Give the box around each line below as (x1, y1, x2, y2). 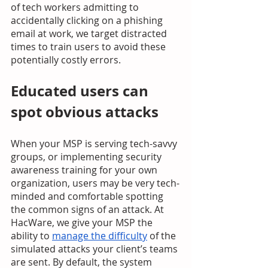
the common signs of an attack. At (11, 203, 166, 216)
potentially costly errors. (11, 53, 123, 66)
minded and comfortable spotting (11, 190, 166, 203)
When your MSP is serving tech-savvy (11, 137, 179, 150)
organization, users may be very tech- (11, 176, 179, 190)
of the (147, 229, 178, 242)
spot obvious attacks (11, 102, 159, 122)
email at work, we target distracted (11, 27, 169, 40)
